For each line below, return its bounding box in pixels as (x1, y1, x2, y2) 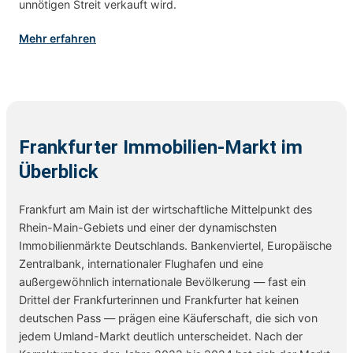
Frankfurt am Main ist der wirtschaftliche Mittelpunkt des (19, 202, 312, 216)
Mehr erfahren (19, 31, 96, 45)
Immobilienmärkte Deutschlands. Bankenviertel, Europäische (19, 238, 332, 252)
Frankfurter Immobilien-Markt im (19, 136, 303, 158)
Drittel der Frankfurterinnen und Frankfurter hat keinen (19, 292, 299, 307)
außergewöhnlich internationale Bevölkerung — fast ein (19, 274, 306, 288)
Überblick (19, 160, 98, 183)
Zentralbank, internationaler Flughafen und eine (19, 256, 263, 270)
